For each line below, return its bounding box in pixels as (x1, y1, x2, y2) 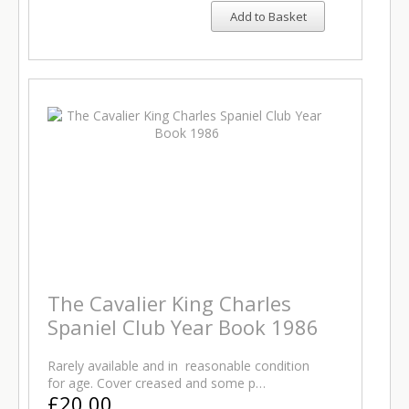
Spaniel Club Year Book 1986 (47, 313, 319, 341)
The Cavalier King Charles (47, 289, 291, 317)
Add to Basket (229, 8, 307, 25)
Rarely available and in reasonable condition (47, 357, 309, 374)
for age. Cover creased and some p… (47, 374, 266, 392)
